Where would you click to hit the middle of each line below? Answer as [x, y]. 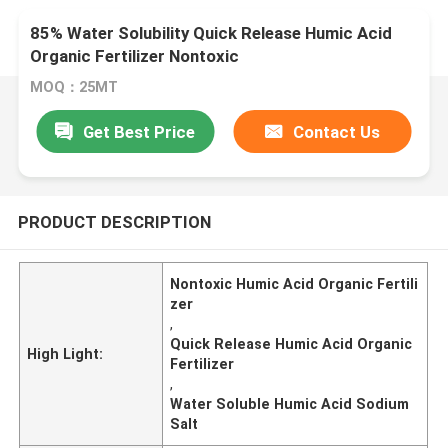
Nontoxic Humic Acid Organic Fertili [294, 283]
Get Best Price [139, 131]
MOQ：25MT [74, 87]
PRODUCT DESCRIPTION [114, 221]
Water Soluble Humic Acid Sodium [290, 403]
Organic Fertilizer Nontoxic [135, 56]
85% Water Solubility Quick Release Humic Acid [211, 33]
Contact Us [337, 131]
